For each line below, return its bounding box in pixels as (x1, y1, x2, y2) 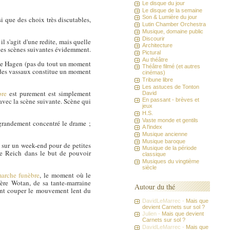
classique (142, 151, 166, 158)
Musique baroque (142, 138, 186, 144)
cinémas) (142, 69, 166, 76)
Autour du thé (135, 181, 176, 191)
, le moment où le (40, 170, 91, 180)
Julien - (142, 210, 162, 217)
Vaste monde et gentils (142, 117, 199, 123)
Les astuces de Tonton (142, 83, 200, 90)
